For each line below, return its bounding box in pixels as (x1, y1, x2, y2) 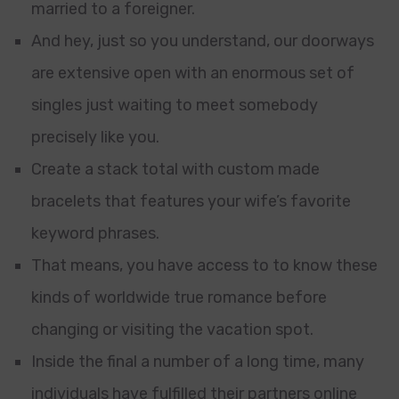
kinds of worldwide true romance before (31, 288, 327, 307)
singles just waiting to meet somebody (31, 95, 318, 115)
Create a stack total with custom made (31, 159, 320, 179)
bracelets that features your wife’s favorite (31, 191, 351, 211)
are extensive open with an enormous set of (31, 63, 354, 83)
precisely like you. (31, 127, 159, 147)
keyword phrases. (31, 224, 159, 243)
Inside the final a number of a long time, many (31, 352, 364, 371)
